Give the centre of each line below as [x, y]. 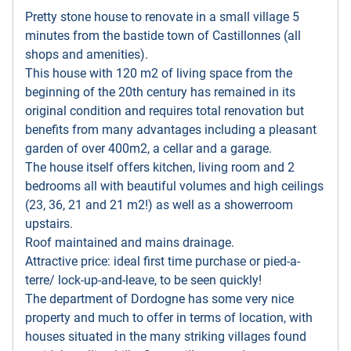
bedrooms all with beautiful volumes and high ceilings [174, 186]
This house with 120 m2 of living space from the [159, 74]
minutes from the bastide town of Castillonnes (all [163, 36]
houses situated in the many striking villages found [166, 337]
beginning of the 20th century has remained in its [160, 92]
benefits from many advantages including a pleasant [171, 130]
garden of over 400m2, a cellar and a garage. [148, 149]
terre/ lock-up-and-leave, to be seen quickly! [143, 280]
